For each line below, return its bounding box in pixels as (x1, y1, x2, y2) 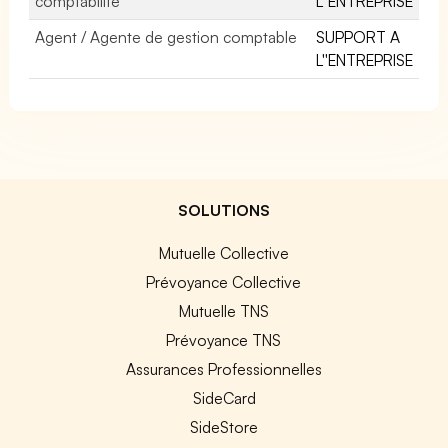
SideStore (190, 416, 258, 437)
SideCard (192, 387, 256, 408)
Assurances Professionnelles (125, 358, 322, 379)
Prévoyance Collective (146, 271, 302, 292)
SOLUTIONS (178, 199, 270, 220)
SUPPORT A (316, 26, 401, 47)
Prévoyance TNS (166, 329, 282, 350)
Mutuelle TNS (178, 300, 269, 321)
